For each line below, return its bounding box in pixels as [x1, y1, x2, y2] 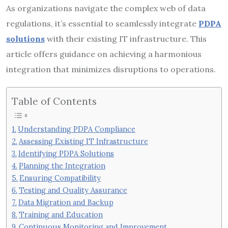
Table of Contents [12, 95, 97, 107]
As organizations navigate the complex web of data [6, 3, 206, 13]
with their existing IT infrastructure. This [45, 33, 207, 44]
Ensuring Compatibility [19, 173, 101, 183]
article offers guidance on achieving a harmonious [6, 48, 202, 59]
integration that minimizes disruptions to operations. [6, 64, 216, 74]
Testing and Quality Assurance [18, 185, 127, 195]
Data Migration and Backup [18, 197, 113, 208]
